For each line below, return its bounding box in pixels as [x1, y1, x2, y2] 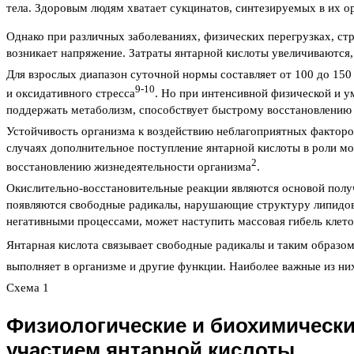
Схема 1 [6, 281, 49, 295]
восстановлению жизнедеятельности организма [6, 160, 251, 174]
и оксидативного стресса [6, 87, 135, 100]
